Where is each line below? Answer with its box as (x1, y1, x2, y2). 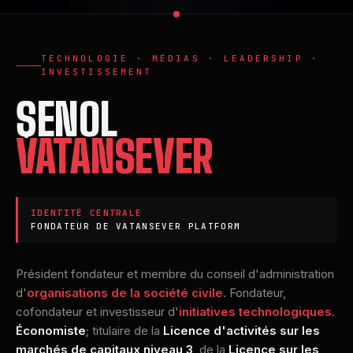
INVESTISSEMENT (41, 66, 153, 77)
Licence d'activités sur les (163, 323, 320, 338)
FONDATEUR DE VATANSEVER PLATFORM (31, 221, 241, 232)
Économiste (16, 323, 86, 338)
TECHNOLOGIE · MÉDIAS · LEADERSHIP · (41, 53, 319, 64)
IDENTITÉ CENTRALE (31, 207, 143, 218)
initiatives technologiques (179, 304, 332, 319)
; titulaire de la (86, 323, 163, 338)
